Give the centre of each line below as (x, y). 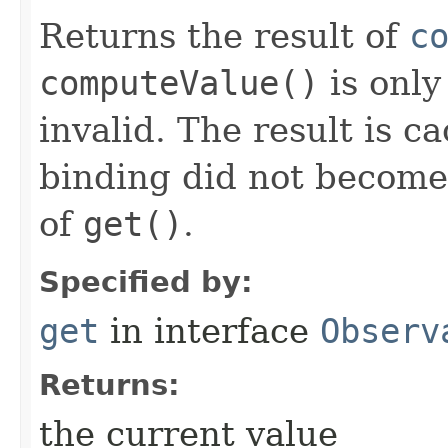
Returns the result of (224, 36)
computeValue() (179, 83)
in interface (209, 331)
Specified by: (146, 282)
